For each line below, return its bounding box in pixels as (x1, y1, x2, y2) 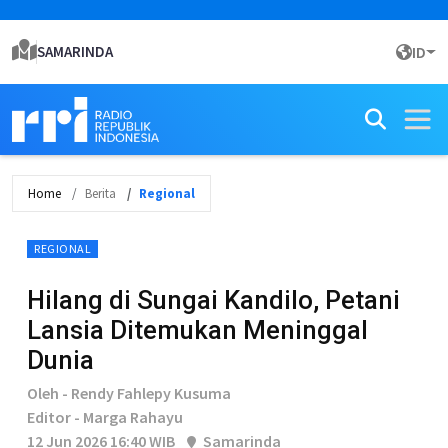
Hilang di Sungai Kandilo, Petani (27, 285, 400, 315)
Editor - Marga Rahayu (27, 407, 183, 427)
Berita (85, 185, 116, 202)
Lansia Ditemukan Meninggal (27, 315, 368, 345)
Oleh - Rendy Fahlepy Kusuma (27, 383, 231, 403)
